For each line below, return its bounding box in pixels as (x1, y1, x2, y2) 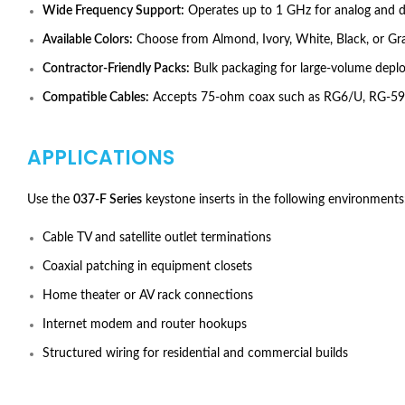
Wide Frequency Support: (42, 5, 184, 17)
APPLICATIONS (27, 144, 174, 172)
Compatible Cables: (42, 91, 149, 104)
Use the (27, 193, 73, 206)
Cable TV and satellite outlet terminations (42, 231, 271, 244)
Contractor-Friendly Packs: (42, 62, 190, 75)
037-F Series (73, 193, 142, 206)
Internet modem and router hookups (42, 318, 247, 331)
